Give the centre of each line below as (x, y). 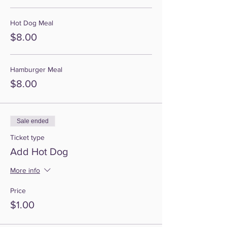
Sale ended (33, 121)
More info (25, 171)
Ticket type (27, 137)
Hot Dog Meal (32, 23)
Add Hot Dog (39, 152)
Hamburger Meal (36, 69)
